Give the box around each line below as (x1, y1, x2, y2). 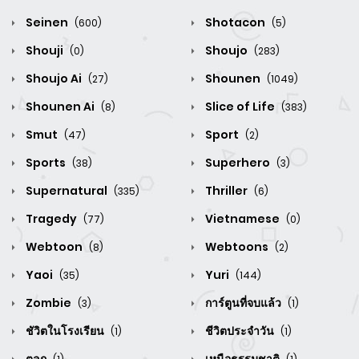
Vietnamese (203, 211, 282, 228)
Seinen (23, 14, 71, 31)
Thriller (203, 183, 250, 200)
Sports (23, 155, 68, 171)
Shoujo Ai (23, 71, 84, 87)
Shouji (23, 42, 66, 59)
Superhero (203, 155, 272, 171)
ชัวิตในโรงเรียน (23, 323, 107, 340)
